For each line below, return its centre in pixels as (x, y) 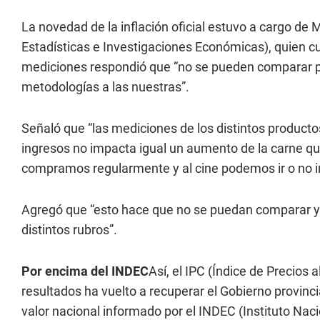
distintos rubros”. (69, 230)
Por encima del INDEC (85, 271)
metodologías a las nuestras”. (105, 87)
